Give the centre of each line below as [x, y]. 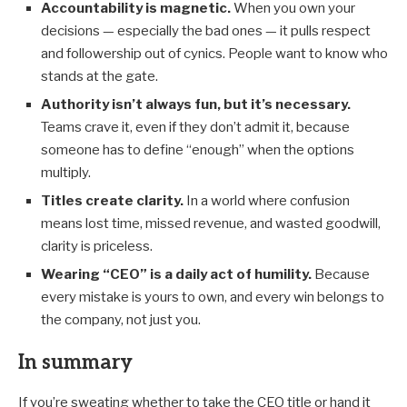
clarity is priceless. [97, 247]
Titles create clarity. [112, 201]
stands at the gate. [99, 77]
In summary [75, 363]
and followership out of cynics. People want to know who [214, 54]
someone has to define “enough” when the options [198, 150]
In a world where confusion [267, 201]
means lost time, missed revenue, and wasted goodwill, [211, 224]
